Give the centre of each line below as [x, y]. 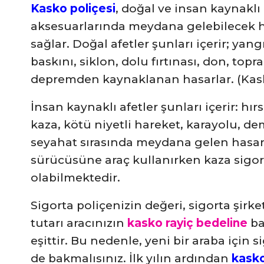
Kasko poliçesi [73, 9]
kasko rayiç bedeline [187, 223]
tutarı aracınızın [79, 223]
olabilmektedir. [75, 178]
